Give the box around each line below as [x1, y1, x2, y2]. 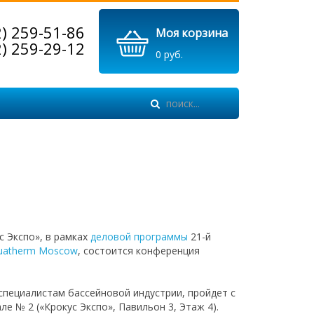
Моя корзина [156, 25, 228, 41]
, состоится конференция [78, 244, 200, 257]
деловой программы [90, 230, 189, 243]
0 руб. [156, 48, 183, 61]
